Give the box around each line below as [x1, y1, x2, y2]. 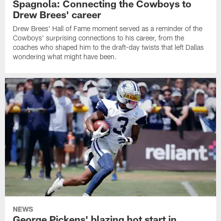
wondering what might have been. [13, 52, 117, 61]
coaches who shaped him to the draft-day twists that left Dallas [13, 42, 204, 51]
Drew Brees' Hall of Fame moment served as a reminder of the [13, 24, 203, 33]
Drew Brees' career [13, 8, 102, 20]
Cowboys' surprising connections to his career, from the [13, 33, 184, 42]
